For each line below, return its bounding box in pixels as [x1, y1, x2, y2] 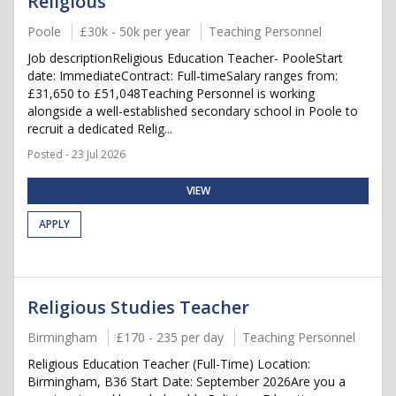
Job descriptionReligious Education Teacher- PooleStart [27, 49, 343, 66]
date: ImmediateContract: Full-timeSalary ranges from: [27, 67, 338, 84]
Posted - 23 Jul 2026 [27, 147, 126, 162]
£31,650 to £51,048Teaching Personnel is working [27, 85, 315, 102]
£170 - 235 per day [116, 329, 224, 346]
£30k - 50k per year [80, 23, 190, 40]
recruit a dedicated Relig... [27, 120, 172, 137]
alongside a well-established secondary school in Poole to [27, 103, 358, 119]
